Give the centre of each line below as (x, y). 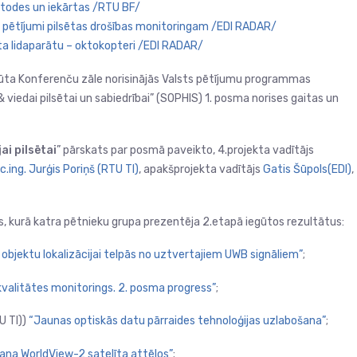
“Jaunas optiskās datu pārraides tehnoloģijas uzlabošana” (177, 321)
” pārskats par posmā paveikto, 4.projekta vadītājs (185, 150)
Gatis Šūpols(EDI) (306, 169)
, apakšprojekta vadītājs (200, 169)
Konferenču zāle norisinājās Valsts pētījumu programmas (165, 79)
